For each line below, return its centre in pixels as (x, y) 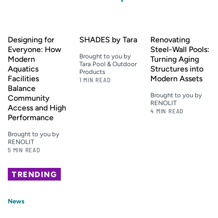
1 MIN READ (95, 80)
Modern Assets (177, 78)
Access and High (37, 108)
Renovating (170, 39)
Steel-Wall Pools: (180, 49)
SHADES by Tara (108, 39)
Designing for (31, 39)
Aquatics (23, 69)
